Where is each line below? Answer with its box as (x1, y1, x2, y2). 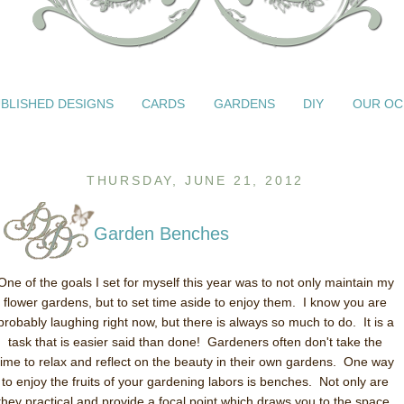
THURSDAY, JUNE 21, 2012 (86, 173, 305, 188)
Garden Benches (94, 224, 229, 243)
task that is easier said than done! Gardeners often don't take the (8, 335, 382, 349)
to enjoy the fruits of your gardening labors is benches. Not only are (2, 374, 389, 389)
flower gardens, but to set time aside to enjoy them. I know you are (4, 295, 387, 309)
